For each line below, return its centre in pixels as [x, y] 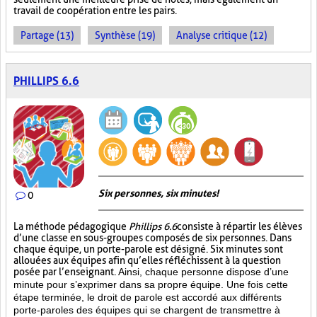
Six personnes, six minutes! [158, 193]
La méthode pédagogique [71, 226]
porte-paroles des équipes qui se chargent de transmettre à [147, 310]
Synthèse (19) [125, 35]
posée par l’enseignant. [66, 272]
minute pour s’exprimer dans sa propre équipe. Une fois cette [151, 284]
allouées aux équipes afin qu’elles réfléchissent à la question [147, 260]
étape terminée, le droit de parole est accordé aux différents [148, 297]
